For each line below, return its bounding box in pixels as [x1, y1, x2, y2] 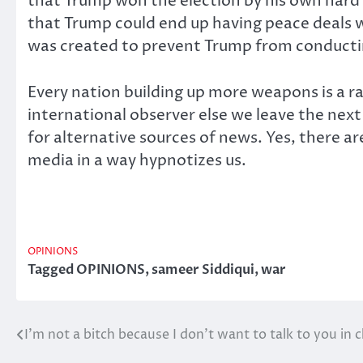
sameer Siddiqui [152, 260, 254, 279]
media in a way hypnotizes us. [28, 149, 246, 171]
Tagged [28, 260, 76, 279]
